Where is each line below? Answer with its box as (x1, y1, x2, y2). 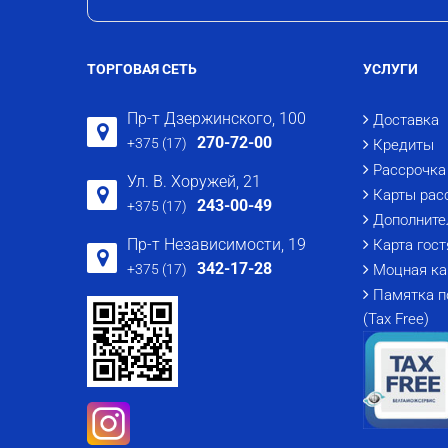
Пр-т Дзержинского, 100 (127, 108, 306, 128)
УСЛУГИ (363, 60, 418, 77)
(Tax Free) (363, 309, 429, 328)
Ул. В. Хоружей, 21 (127, 171, 261, 191)
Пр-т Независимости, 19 (127, 234, 306, 254)
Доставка (373, 110, 439, 129)
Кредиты (373, 135, 434, 154)
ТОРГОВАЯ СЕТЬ (87, 60, 197, 77)
